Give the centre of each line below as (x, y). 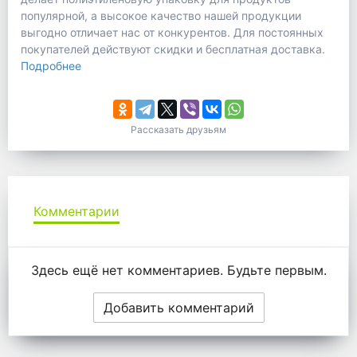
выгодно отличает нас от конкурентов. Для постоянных (172, 33)
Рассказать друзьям (178, 130)
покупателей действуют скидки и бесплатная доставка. (173, 49)
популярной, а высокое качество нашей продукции (161, 16)
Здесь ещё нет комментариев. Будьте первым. (178, 271)
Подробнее (51, 66)
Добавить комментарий (178, 308)
